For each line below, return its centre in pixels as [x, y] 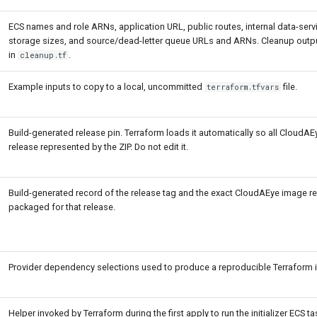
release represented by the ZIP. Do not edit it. [98, 147]
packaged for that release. [62, 207]
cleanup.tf [44, 55]
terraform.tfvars [243, 87]
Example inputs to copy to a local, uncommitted [106, 87]
